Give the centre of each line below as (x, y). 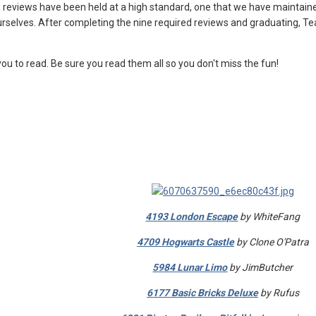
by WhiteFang (269, 217)
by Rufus (278, 293)
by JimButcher (260, 267)
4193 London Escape (192, 217)
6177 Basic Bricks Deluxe (202, 293)
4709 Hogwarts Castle (185, 242)
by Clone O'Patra (271, 242)
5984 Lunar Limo (190, 267)
